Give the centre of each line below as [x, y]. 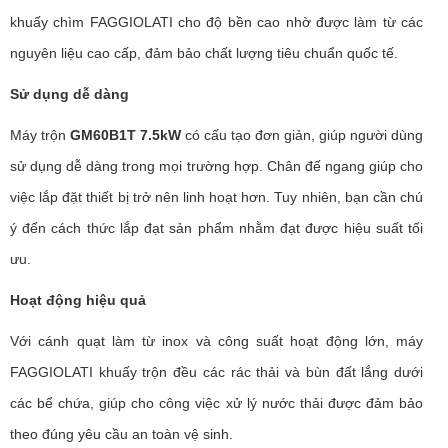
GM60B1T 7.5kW [125, 134]
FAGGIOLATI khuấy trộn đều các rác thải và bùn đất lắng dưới [216, 371]
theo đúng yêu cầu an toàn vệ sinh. [121, 433]
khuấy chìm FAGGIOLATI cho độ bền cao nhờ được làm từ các [216, 21]
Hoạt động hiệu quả [78, 299]
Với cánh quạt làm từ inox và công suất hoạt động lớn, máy [216, 340]
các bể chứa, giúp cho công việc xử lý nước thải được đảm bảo [216, 402]
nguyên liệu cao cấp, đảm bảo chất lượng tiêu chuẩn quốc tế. [204, 52]
